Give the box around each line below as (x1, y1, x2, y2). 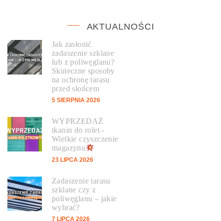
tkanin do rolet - (52, 126, 105, 135)
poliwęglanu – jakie (52, 194, 117, 203)
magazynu (52, 144, 86, 152)
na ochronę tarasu (52, 75, 110, 84)
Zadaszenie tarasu (52, 176, 110, 185)
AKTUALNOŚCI (86, 22, 154, 32)
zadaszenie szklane (52, 49, 114, 58)
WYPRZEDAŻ (52, 117, 104, 126)
